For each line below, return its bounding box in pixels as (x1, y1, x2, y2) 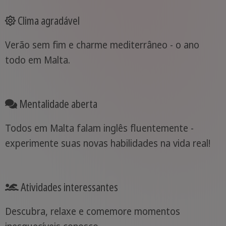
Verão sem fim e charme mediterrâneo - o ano (5, 38, 199, 52)
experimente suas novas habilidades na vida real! (5, 137, 210, 150)
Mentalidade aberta (17, 96, 97, 111)
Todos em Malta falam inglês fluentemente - (5, 122, 194, 135)
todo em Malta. (5, 53, 70, 67)
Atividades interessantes (18, 180, 118, 195)
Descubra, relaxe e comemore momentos (5, 205, 180, 218)
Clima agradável (15, 13, 80, 28)
